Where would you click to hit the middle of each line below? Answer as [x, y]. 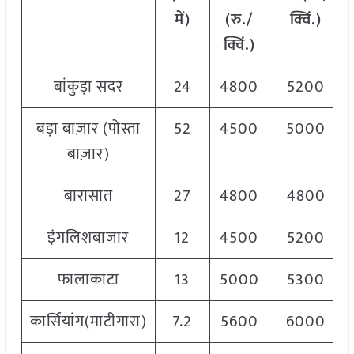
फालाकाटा [88, 280]
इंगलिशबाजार [88, 238]
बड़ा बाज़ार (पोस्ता [88, 129]
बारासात [88, 196]
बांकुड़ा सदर [88, 87]
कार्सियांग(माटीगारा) [88, 322]
